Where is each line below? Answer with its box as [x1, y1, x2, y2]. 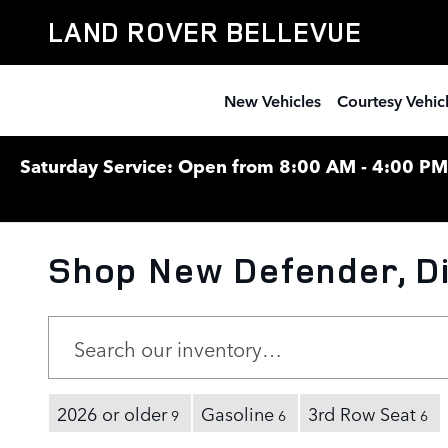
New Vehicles [223, 89, 321, 111]
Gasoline [201, 400, 274, 426]
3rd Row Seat [308, 400, 416, 426]
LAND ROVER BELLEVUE [48, 14, 362, 50]
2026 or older [57, 400, 167, 426]
